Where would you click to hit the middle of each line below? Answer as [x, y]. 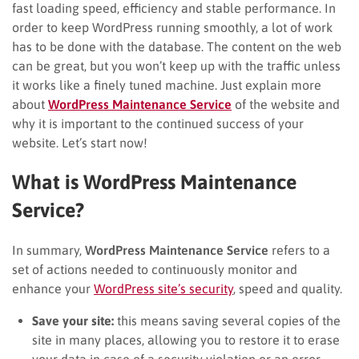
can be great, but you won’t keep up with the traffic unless [176, 65]
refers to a [299, 250]
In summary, [48, 250]
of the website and [286, 104]
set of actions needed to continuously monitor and [155, 269]
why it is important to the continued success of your [158, 123]
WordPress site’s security [163, 288]
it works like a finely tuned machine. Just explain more [167, 85]
